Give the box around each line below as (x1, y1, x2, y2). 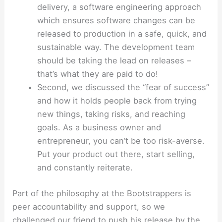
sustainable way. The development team (37, 42, 195, 53)
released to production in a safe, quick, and (37, 29, 207, 39)
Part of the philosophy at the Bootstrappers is (12, 188, 192, 198)
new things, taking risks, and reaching (37, 109, 185, 119)
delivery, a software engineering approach (37, 2, 201, 12)
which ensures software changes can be (37, 15, 195, 26)
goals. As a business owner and (37, 122, 161, 133)
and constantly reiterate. (37, 163, 133, 173)
